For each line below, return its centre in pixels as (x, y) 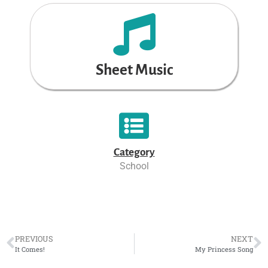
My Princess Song (224, 249)
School (134, 166)
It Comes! (30, 249)
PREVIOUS (34, 238)
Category (134, 152)
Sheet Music (134, 69)
